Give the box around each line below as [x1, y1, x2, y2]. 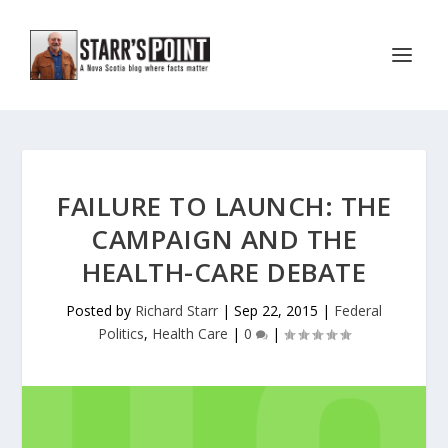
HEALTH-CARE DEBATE [82, 254, 366, 290]
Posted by [66, 301, 135, 320]
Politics [98, 324, 144, 343]
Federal [334, 301, 382, 320]
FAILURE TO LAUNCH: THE [57, 188, 391, 224]
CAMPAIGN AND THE [91, 221, 357, 257]
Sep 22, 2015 [234, 301, 318, 320]
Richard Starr [135, 301, 218, 320]
